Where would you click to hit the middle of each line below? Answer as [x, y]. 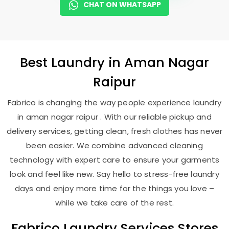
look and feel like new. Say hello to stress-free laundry [114, 174]
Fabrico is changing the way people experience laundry [114, 102]
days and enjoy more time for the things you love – [114, 188]
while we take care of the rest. [114, 203]
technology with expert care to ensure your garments [114, 160]
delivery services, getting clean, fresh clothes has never [114, 131]
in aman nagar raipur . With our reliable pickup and [114, 117]
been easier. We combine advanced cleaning [114, 145]
